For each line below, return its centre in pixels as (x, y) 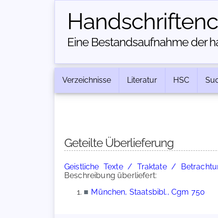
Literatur (142, 80)
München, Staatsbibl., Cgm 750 (148, 192)
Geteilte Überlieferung (119, 143)
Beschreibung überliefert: (111, 175)
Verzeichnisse (87, 80)
